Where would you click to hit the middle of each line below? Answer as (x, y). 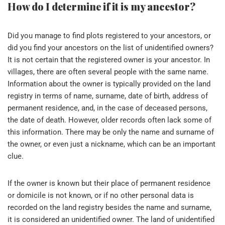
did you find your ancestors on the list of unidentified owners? (110, 47)
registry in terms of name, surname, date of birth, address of (108, 96)
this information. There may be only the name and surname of (111, 132)
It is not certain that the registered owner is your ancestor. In (109, 60)
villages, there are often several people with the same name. (108, 72)
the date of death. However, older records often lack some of (109, 120)
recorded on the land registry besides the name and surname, (109, 207)
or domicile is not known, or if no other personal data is (101, 195)
